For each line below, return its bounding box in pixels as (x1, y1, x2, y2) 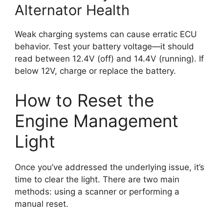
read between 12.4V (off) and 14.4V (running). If (15, 54, 204, 64)
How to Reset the (15, 89, 154, 110)
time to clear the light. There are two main (15, 174, 179, 184)
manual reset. (15, 198, 68, 209)
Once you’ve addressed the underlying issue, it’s (15, 162, 204, 172)
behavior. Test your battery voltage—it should (15, 42, 194, 52)
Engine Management (15, 110, 178, 131)
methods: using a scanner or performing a (15, 186, 179, 197)
